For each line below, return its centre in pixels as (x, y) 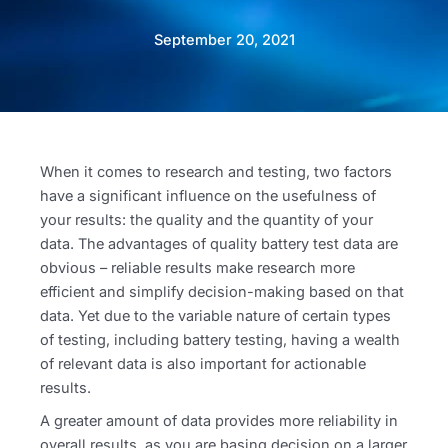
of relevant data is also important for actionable (203, 364)
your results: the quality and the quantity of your (206, 220)
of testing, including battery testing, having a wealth (220, 340)
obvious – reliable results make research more (197, 268)
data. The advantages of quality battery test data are (219, 244)
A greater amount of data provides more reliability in (219, 420)
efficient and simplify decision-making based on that (222, 292)
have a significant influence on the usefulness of (208, 196)
